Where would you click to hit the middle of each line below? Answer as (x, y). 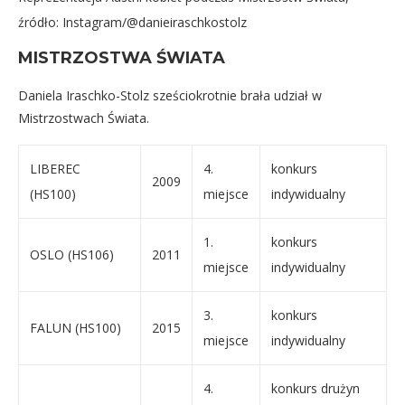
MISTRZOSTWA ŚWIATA (122, 58)
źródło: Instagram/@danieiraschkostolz (132, 22)
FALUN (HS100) (75, 328)
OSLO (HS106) (72, 254)
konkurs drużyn (316, 388)
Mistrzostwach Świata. (84, 118)
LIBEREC (55, 169)
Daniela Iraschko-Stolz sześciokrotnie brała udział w (170, 95)
